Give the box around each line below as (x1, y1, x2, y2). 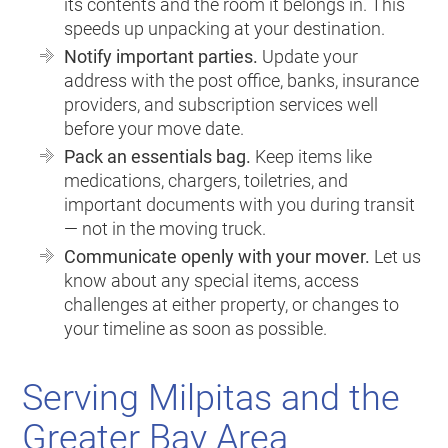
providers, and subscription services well (64, 94, 379, 116)
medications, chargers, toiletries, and (64, 170, 349, 192)
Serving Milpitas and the (22, 377, 401, 420)
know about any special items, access (64, 270, 360, 292)
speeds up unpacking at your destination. (64, 18, 386, 40)
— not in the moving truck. (64, 218, 267, 240)
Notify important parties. (64, 46, 259, 68)
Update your (258, 46, 359, 68)
